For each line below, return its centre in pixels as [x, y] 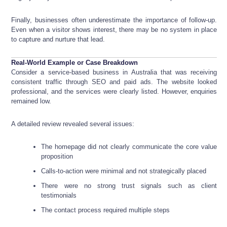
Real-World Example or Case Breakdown [74, 63]
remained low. [31, 101]
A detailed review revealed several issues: [73, 124]
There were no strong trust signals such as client [129, 186]
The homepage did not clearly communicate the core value [129, 147]
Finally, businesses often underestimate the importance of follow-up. [114, 20]
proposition [57, 157]
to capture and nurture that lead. [58, 40]
